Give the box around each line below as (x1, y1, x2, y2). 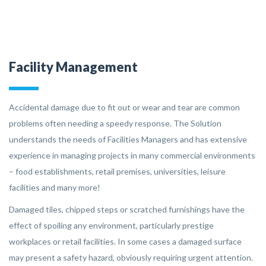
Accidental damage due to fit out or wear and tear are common (9, 102, 240, 112)
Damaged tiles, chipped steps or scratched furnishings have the (9, 204, 245, 214)
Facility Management (9, 59, 138, 75)
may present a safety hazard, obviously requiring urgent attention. (9, 252, 253, 262)
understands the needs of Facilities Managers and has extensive (9, 134, 247, 144)
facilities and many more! (9, 182, 100, 192)
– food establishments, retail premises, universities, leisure (9, 166, 226, 176)
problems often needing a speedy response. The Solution (9, 118, 221, 128)
